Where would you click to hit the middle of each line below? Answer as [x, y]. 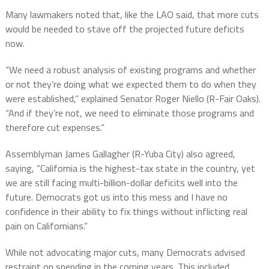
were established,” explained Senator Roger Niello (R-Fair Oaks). [133, 99]
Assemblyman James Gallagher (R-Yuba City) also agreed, [120, 154]
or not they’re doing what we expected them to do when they [131, 84]
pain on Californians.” [46, 226]
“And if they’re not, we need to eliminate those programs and [129, 113]
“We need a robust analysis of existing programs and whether [130, 70]
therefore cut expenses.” [55, 128]
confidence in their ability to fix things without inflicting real [126, 212]
